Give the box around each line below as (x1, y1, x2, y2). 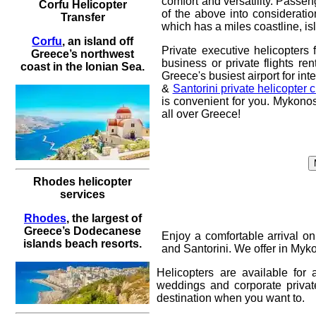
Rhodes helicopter (33, 175, 133, 188)
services (60, 188, 106, 200)
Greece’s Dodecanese (24, 224, 142, 237)
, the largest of (66, 212, 142, 224)
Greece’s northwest (31, 47, 135, 60)
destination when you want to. (157, 291, 305, 304)
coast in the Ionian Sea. (20, 60, 145, 73)
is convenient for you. (162, 95, 274, 107)
